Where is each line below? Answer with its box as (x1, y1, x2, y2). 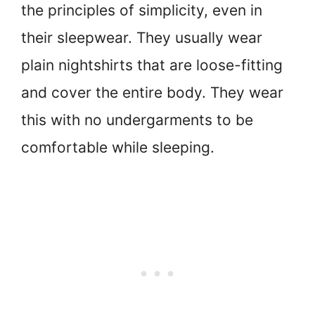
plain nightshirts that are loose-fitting (21, 56, 283, 75)
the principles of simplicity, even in (21, 1, 262, 20)
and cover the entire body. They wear (21, 84, 283, 102)
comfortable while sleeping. (21, 139, 214, 157)
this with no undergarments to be (21, 111, 253, 129)
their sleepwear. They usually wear (21, 29, 262, 47)
